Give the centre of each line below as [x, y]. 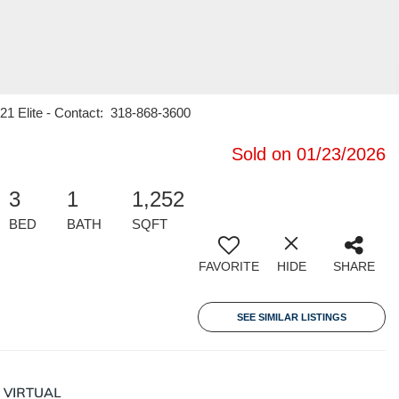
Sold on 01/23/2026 [309, 154]
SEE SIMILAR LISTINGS [292, 317]
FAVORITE [229, 266]
